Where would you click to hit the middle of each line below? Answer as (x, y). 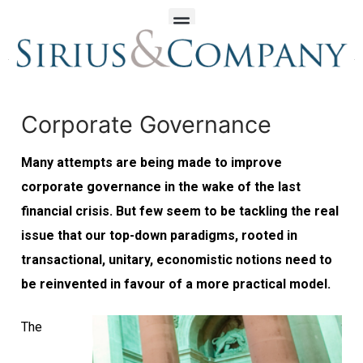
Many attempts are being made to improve (152, 163)
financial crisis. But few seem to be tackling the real (180, 211)
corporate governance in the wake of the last (161, 187)
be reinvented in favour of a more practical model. (176, 284)
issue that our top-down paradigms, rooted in (159, 236)
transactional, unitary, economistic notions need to (177, 260)
